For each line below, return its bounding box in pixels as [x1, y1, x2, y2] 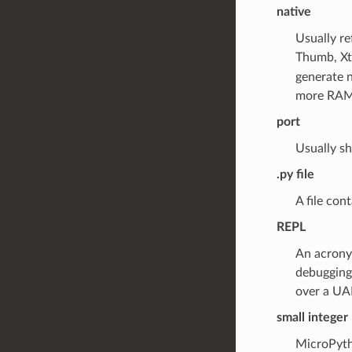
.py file [276, 167, 314, 181]
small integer [276, 310, 348, 324]
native [276, 5, 311, 18]
